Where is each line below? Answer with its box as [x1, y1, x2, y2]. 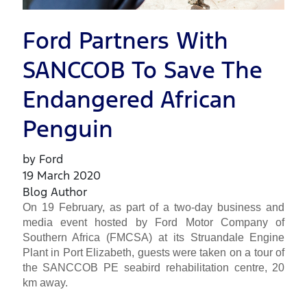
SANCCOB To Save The [22, 56, 262, 86]
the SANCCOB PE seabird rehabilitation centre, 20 [22, 262, 285, 274]
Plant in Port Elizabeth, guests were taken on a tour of [22, 247, 285, 259]
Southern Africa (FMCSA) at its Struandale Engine [22, 232, 285, 244]
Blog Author [22, 184, 87, 200]
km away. [22, 277, 68, 289]
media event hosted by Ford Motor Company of [22, 217, 285, 229]
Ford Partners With [22, 26, 228, 56]
